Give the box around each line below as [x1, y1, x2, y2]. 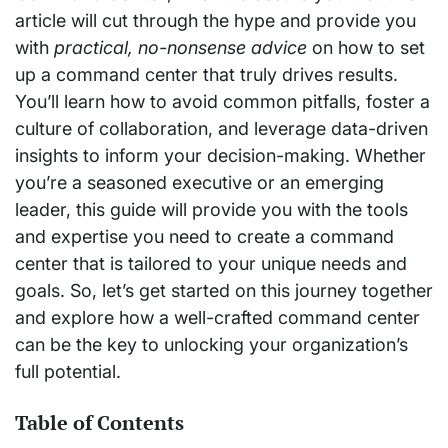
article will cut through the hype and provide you [15, 9, 416, 31]
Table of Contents [15, 409, 184, 437]
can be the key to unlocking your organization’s [15, 333, 408, 355]
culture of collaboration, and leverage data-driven [15, 117, 428, 139]
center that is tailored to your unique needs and [15, 252, 407, 274]
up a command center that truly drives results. [15, 63, 398, 85]
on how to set [307, 36, 425, 58]
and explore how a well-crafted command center [15, 306, 420, 328]
